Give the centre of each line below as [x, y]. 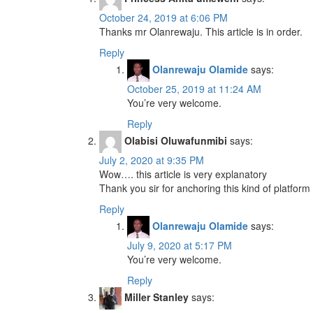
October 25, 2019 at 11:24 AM [194, 89]
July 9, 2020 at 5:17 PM [180, 245]
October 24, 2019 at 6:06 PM [163, 17]
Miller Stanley [156, 297]
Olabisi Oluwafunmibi [176, 140]
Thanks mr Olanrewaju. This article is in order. [201, 31]
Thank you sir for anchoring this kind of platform [205, 188]
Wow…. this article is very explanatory [183, 174]
